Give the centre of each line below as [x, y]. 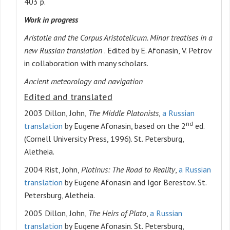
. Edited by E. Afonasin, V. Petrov [157, 51]
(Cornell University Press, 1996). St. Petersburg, [104, 139]
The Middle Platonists [123, 113]
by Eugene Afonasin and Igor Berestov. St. [135, 183]
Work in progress [51, 20]
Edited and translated [68, 97]
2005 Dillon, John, [56, 213]
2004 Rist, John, [53, 170]
